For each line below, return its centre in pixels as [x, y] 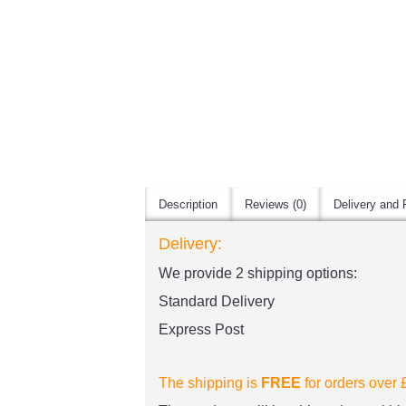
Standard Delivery [217, 301]
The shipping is [210, 383]
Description [188, 204]
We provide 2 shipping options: [258, 273]
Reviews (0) [275, 204]
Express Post [201, 329]
